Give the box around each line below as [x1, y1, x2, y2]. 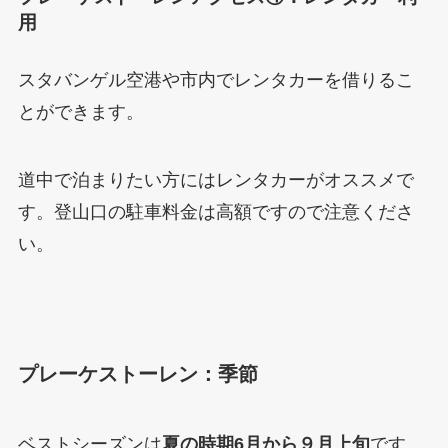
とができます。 [17, 102, 144, 123]
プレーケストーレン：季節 [17, 363, 258, 386]
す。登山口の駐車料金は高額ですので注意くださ [17, 202, 414, 223]
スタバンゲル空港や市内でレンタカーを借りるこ [17, 70, 414, 91]
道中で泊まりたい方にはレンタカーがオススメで [17, 170, 414, 191]
